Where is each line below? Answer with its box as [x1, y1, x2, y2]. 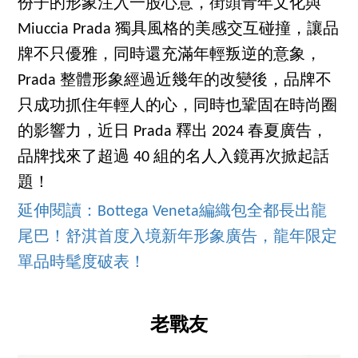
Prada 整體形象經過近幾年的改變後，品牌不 [18, 73, 332, 89]
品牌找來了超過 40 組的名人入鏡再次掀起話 [18, 149, 330, 166]
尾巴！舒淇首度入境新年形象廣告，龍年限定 [18, 229, 338, 246]
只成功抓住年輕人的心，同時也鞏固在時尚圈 [18, 98, 338, 115]
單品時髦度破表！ [18, 255, 146, 272]
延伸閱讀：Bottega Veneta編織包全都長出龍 [18, 204, 328, 221]
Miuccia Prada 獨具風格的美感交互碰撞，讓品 [18, 22, 340, 38]
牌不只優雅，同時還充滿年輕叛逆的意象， [18, 47, 322, 64]
